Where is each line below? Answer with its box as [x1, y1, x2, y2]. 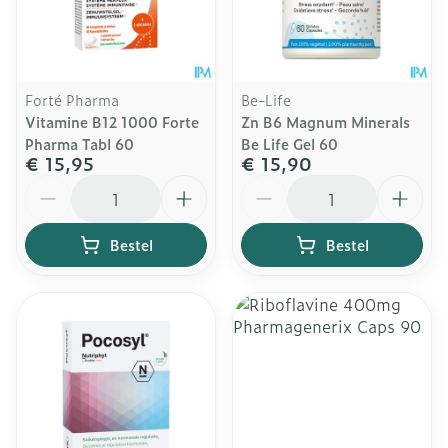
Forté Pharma [25, 89, 119, 110]
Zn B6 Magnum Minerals [241, 111, 410, 132]
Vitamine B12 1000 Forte [25, 111, 199, 132]
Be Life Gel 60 [241, 133, 338, 154]
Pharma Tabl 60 [25, 133, 134, 154]
